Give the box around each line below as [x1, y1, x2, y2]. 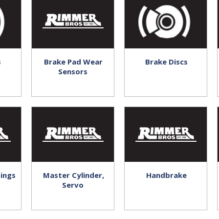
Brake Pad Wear [44, 57, 103, 66]
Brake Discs [145, 57, 188, 66]
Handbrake [146, 170, 187, 180]
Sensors [58, 66, 88, 76]
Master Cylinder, [43, 170, 104, 180]
